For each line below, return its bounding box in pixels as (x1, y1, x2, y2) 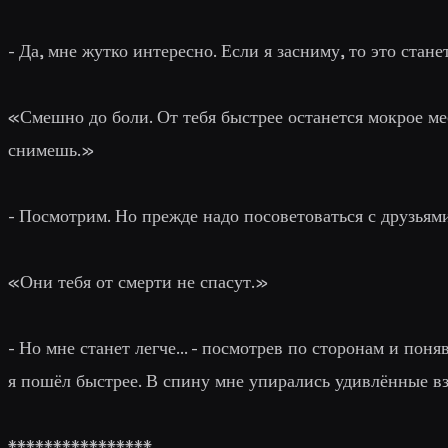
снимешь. (8, 137, 81, 161)
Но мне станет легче (19, 335, 176, 359)
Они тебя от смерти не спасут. (20, 269, 255, 293)
